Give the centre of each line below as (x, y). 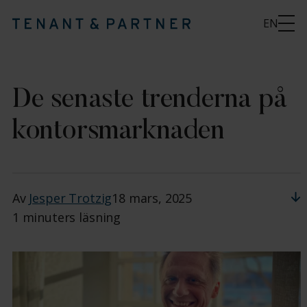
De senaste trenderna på (149, 101)
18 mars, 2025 (152, 198)
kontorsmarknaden (118, 132)
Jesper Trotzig (71, 198)
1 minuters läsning (66, 217)
